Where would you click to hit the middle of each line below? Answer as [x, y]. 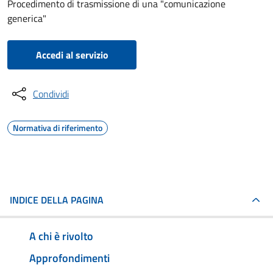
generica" [27, 18]
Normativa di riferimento [58, 128]
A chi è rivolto [61, 236]
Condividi [51, 94]
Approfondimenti [69, 258]
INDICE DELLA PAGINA [57, 200]
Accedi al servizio [72, 55]
